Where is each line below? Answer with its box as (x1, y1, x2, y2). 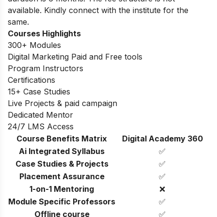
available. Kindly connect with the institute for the (8, 5, 188, 15)
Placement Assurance (19, 171, 105, 181)
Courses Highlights (8, 28, 81, 38)
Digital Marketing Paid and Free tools (8, 51, 145, 62)
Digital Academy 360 (122, 133, 203, 143)
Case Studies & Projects (15, 158, 108, 169)
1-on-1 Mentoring (30, 184, 94, 194)
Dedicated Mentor (8, 109, 73, 120)
